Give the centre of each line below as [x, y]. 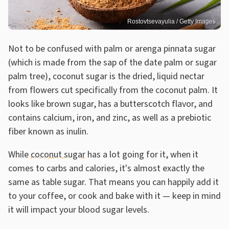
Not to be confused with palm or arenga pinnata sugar [112, 49]
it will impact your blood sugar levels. [79, 210]
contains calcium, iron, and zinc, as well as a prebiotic [110, 118]
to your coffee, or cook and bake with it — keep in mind [114, 196]
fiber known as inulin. [49, 132]
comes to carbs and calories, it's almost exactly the [106, 169]
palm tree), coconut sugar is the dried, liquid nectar [106, 77]
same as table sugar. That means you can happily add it [113, 182]
